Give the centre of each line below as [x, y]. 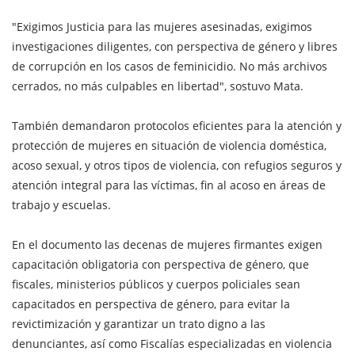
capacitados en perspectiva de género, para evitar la [151, 303]
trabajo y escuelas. [61, 204]
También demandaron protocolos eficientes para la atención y [177, 125]
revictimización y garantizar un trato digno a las [139, 323]
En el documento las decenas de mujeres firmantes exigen [167, 244]
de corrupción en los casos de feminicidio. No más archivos [170, 66]
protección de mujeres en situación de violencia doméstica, [169, 145]
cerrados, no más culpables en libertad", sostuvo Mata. [158, 86]
